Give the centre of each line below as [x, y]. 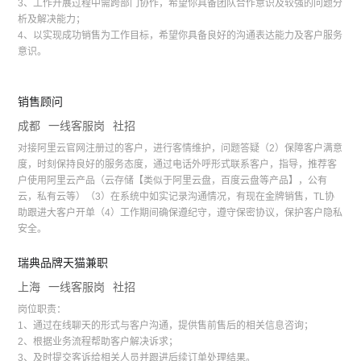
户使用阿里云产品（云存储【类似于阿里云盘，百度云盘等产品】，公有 [173, 181]
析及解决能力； [52, 20]
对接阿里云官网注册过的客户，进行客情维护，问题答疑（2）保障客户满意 [180, 149]
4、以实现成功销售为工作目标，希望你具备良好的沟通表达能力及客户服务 [180, 36]
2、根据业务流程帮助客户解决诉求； [98, 342]
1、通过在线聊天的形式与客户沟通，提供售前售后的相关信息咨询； [166, 326]
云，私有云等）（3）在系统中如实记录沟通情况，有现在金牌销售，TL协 [176, 197]
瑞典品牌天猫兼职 [63, 263]
